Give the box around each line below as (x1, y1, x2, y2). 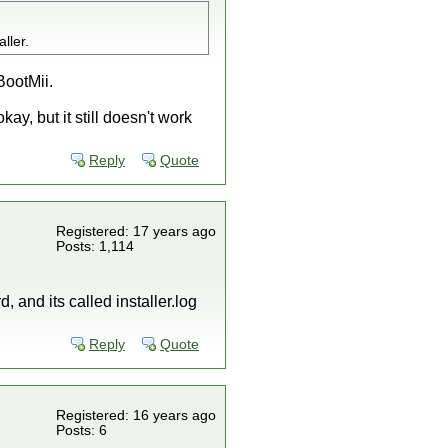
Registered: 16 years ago (56, 408, 216, 423)
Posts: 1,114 (56, 239, 134, 254)
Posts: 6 (56, 423, 107, 438)
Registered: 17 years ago (56, 224, 216, 239)
